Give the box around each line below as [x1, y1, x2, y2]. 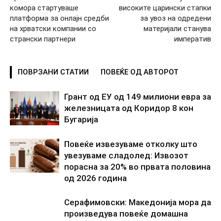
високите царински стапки [119, 3, 211, 13]
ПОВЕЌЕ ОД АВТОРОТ [101, 68, 179, 77]
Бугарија [64, 114, 98, 125]
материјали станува [144, 24, 211, 34]
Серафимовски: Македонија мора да [64, 197, 211, 208]
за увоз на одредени [140, 14, 211, 23]
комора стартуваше [10, 3, 78, 13]
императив [174, 35, 211, 44]
